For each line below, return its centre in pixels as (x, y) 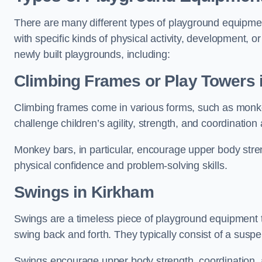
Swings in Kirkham (84, 192)
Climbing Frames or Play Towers (135, 81)
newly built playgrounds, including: (92, 54)
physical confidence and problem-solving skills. (121, 166)
